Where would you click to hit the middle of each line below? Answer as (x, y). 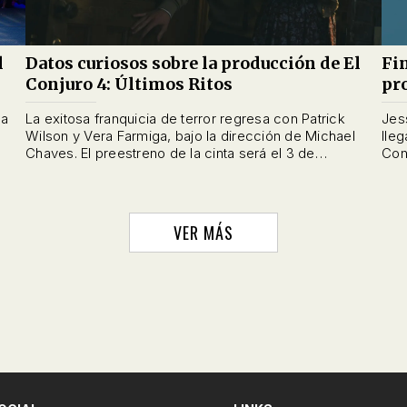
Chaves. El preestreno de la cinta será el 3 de (60, 154)
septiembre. (64, 171)
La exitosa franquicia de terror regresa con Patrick (185, 119)
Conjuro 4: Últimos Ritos (129, 84)
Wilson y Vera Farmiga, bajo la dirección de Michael (190, 136)
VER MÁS (203, 233)
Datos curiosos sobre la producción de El (193, 64)
